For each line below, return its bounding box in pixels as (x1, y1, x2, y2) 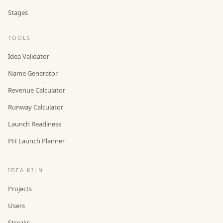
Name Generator (8, 68, 58, 78)
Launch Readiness (8, 119, 61, 128)
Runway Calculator (8, 102, 63, 111)
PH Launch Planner (8, 136, 65, 145)
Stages (8, 7, 28, 17)
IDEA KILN (8, 166, 43, 174)
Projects (8, 184, 32, 193)
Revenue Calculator (8, 85, 65, 95)
